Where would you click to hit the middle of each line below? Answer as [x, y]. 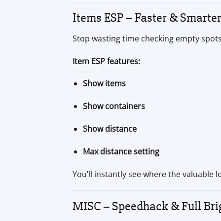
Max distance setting [121, 151]
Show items [104, 84]
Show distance [110, 129]
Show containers [114, 106]
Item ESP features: [106, 61]
